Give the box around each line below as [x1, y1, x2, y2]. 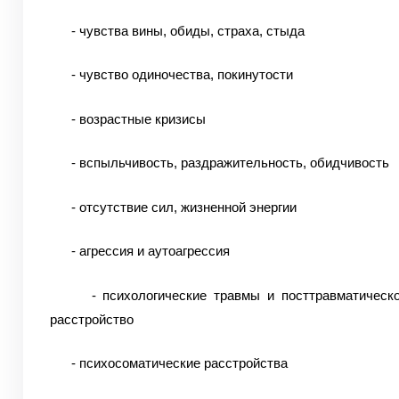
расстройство [49, 311, 134, 327]
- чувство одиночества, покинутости [49, 67, 293, 82]
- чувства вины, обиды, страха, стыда [49, 22, 305, 38]
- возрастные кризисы [49, 110, 206, 126]
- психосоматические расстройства [49, 355, 288, 370]
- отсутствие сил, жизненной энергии [49, 199, 300, 215]
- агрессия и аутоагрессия [49, 243, 230, 258]
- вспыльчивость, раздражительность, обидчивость [49, 155, 389, 170]
